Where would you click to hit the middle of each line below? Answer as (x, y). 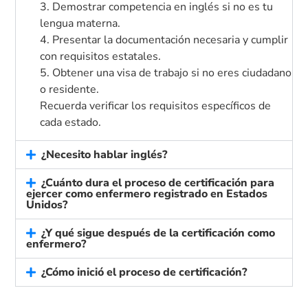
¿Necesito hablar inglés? (104, 155)
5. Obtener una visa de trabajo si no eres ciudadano (166, 73)
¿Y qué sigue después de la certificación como (158, 233)
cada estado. (71, 122)
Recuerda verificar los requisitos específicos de (156, 106)
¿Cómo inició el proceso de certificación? (144, 273)
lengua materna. (80, 23)
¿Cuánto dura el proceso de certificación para (157, 183)
